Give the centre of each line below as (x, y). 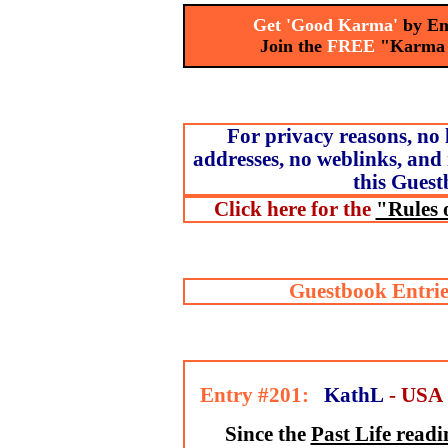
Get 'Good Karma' (322, 25)
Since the (267, 434)
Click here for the (294, 209)
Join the (273, 46)
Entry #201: (251, 395)
